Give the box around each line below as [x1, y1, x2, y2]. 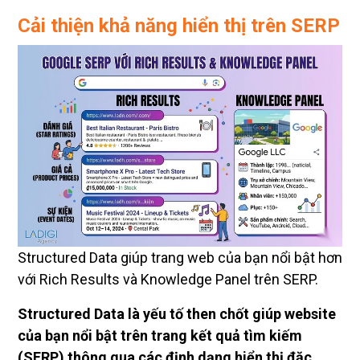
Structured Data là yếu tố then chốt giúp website [18, 305, 336, 323]
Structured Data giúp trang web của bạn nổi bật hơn [18, 249, 342, 267]
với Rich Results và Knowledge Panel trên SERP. [18, 271, 318, 288]
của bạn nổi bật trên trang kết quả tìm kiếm [18, 327, 302, 345]
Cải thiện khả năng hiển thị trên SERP [18, 14, 340, 38]
